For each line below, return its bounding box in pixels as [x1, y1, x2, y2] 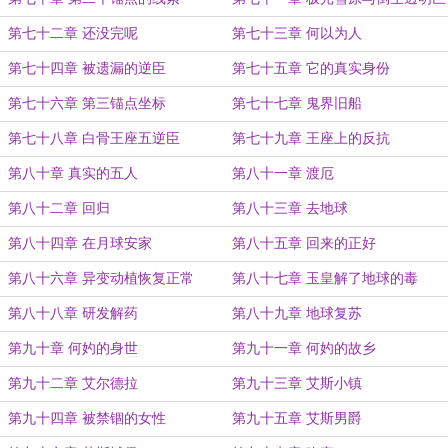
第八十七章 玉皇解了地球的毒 [232, 271, 418, 286]
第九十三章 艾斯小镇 [232, 376, 362, 391]
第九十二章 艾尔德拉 [8, 376, 138, 391]
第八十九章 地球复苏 [232, 306, 362, 321]
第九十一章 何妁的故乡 [232, 341, 376, 356]
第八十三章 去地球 [232, 201, 348, 216]
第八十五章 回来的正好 [232, 236, 376, 251]
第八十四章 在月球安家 [8, 236, 152, 251]
